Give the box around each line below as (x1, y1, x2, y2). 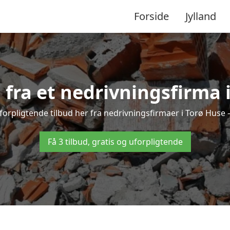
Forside (134, 9, 169, 23)
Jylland (185, 9, 216, 23)
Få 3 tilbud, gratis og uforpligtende (47, 136, 183, 147)
